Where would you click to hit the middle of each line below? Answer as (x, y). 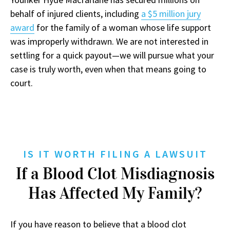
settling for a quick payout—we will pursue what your (112, 55)
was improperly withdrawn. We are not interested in (109, 42)
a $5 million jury (171, 14)
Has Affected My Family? (115, 194)
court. (22, 83)
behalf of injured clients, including (76, 14)
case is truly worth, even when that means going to (108, 69)
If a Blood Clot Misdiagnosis (115, 174)
